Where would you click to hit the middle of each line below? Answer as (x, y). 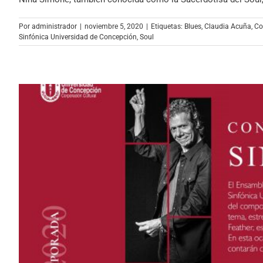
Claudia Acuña (228, 26)
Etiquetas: (168, 26)
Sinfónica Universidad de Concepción (78, 37)
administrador (54, 26)
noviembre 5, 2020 (114, 26)
